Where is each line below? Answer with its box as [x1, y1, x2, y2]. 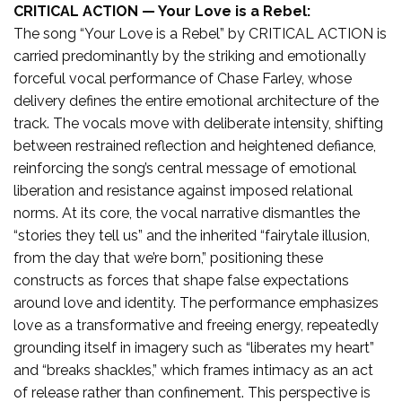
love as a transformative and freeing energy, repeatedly [13, 316, 379, 334]
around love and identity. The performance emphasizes [13, 293, 379, 311]
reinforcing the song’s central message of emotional [13, 159, 356, 177]
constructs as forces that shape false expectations [13, 271, 349, 289]
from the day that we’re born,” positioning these [13, 249, 323, 267]
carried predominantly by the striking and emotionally [13, 47, 366, 65]
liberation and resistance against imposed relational [13, 181, 353, 199]
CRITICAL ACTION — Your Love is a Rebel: [13, 2, 310, 20]
